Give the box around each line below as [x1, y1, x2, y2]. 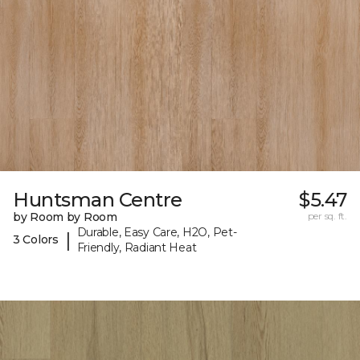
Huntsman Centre [13, 187, 182, 211]
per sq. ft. [307, 209, 347, 222]
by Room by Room [13, 209, 117, 224]
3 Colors [13, 232, 59, 247]
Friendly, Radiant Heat [76, 239, 197, 255]
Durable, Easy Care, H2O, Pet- [76, 224, 237, 239]
